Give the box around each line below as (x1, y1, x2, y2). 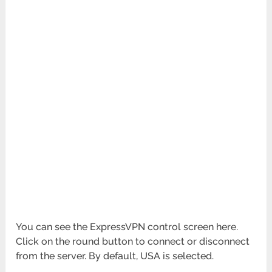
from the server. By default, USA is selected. (16, 250, 214, 262)
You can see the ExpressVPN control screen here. (16, 221, 239, 233)
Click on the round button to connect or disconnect (16, 236, 250, 248)
